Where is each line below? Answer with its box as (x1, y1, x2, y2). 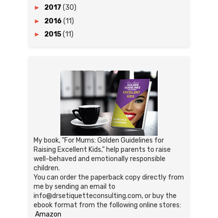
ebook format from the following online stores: (34, 201, 181, 209)
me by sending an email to (34, 182, 115, 191)
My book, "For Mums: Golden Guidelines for (34, 136, 164, 145)
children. (34, 164, 60, 172)
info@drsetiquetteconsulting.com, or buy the (34, 192, 177, 200)
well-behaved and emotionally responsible (34, 155, 165, 163)
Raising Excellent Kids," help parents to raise (34, 145, 171, 154)
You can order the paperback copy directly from (34, 173, 184, 182)
